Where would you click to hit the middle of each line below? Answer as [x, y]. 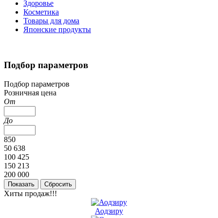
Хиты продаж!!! [30, 193]
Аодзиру [109, 211]
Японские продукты [57, 30]
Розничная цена [30, 92]
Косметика [41, 12]
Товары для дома [51, 21]
